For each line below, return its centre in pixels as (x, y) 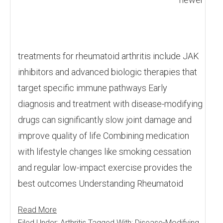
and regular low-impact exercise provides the (105, 167)
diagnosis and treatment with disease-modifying (110, 104)
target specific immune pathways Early (93, 88)
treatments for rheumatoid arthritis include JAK (109, 56)
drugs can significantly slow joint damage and (105, 120)
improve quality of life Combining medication (104, 136)
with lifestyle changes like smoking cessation (105, 152)
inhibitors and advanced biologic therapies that (108, 72)
